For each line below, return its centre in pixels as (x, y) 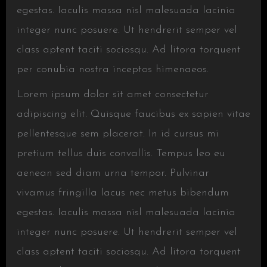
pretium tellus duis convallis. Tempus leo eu (121, 153)
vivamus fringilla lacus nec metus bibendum (122, 193)
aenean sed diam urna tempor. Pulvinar (113, 173)
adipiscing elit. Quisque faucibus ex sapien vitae (133, 114)
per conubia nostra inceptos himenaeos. (112, 69)
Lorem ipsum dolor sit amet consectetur (112, 94)
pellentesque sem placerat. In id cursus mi (117, 134)
